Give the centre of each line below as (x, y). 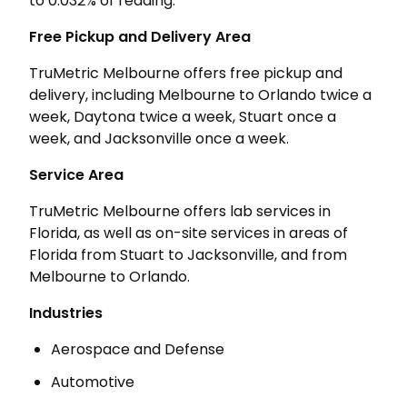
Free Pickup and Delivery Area (140, 37)
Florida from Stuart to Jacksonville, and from (188, 255)
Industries (66, 313)
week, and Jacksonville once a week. (159, 139)
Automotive (93, 382)
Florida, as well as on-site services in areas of (189, 233)
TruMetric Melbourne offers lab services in (180, 211)
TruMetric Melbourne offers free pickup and (186, 73)
